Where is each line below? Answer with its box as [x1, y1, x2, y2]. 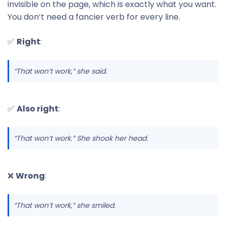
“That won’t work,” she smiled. [14, 200, 116, 210]
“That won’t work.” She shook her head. [14, 133, 148, 143]
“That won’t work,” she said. [14, 66, 107, 76]
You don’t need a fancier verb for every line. [8, 11, 180, 23]
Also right [17, 103, 59, 115]
